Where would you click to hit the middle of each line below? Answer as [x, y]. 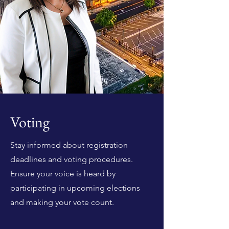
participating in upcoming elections [75, 188]
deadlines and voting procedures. [72, 159]
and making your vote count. [62, 202]
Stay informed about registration [69, 145]
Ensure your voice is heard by [63, 174]
